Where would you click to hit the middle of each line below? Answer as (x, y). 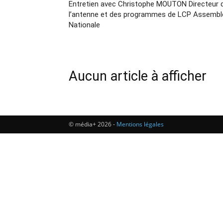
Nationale (84, 25)
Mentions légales (140, 124)
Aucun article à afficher (138, 76)
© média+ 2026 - (93, 124)
